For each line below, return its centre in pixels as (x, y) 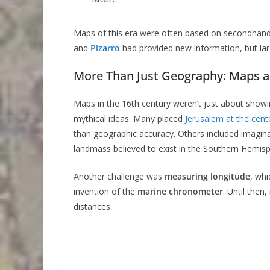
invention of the (105, 191)
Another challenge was (119, 176)
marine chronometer (180, 191)
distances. (93, 206)
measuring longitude (207, 176)
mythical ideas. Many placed (129, 118)
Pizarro (105, 48)
